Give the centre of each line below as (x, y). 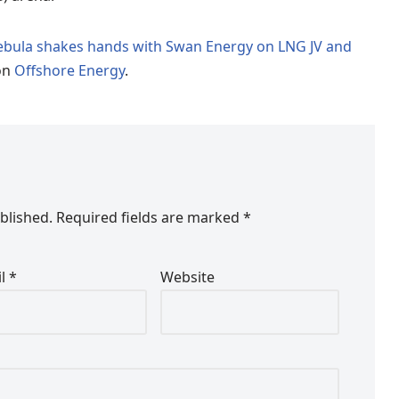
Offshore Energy (69, 70)
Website (188, 277)
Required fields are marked (150, 217)
